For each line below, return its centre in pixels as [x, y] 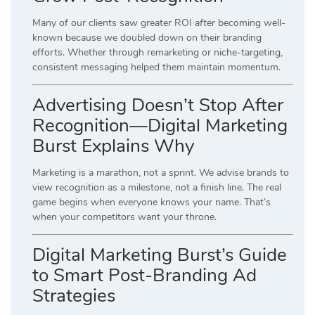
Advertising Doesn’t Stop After [158, 105]
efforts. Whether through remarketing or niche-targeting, [157, 53]
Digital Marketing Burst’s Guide [160, 255]
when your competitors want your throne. [124, 217]
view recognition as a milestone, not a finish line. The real [157, 188]
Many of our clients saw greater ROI [114, 23]
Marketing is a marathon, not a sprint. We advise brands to [161, 173]
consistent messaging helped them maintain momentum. [156, 67]
